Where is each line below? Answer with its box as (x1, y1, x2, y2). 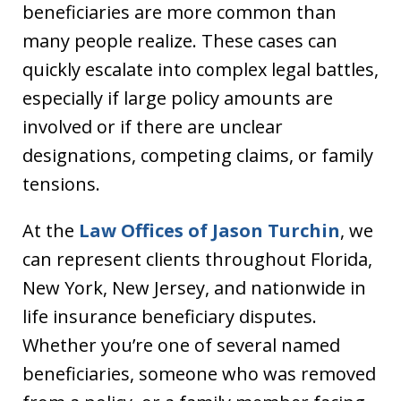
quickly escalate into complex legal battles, (22, 57, 379, 81)
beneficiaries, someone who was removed (22, 362, 376, 386)
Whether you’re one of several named (22, 333, 340, 357)
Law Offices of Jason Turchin (79, 218, 340, 243)
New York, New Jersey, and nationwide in (22, 276, 366, 300)
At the (22, 218, 79, 243)
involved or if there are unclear (22, 115, 283, 139)
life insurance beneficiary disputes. (22, 304, 317, 328)
